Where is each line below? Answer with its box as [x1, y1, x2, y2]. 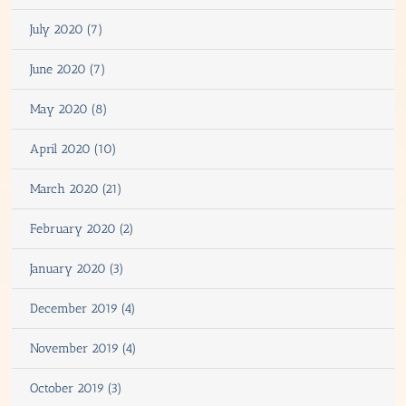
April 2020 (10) [30, 140, 117, 157]
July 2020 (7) [30, 21, 103, 37]
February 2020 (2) [30, 220, 134, 237]
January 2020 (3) [30, 260, 124, 276]
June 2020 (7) [30, 61, 106, 77]
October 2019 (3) [30, 380, 122, 396]
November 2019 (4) [30, 340, 137, 356]
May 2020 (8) [30, 101, 108, 117]
